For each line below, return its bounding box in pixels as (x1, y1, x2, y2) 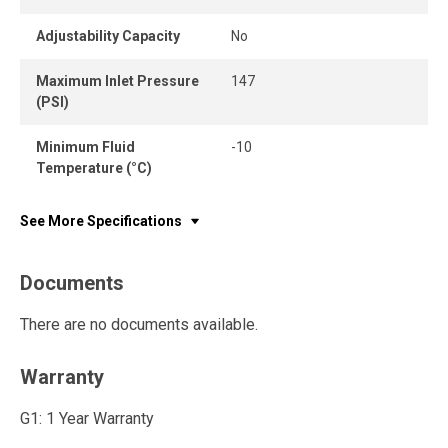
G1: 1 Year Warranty (20, 409, 154, 428)
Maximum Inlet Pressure (36, 73, 199, 89)
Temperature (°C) (36, 160, 152, 176)
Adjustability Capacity (36, 28, 180, 44)
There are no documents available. (20, 315, 258, 334)
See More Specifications (20, 213, 182, 229)
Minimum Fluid (36, 139, 135, 155)
